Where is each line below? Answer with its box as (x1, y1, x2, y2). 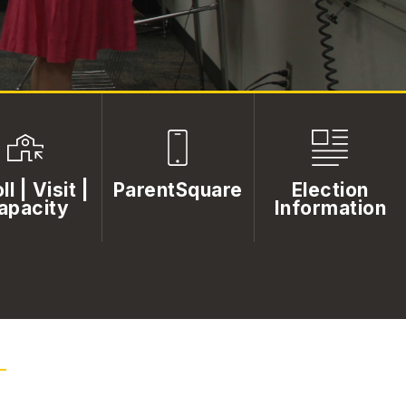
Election (291, 178, 369, 201)
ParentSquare (112, 178, 243, 201)
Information (274, 196, 387, 219)
